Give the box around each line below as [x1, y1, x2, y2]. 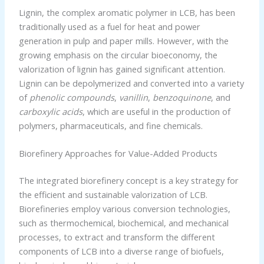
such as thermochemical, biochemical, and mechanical [18, 217, 229, 229]
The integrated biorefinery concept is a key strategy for [18, 174, 239, 187]
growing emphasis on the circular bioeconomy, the [18, 48, 217, 61]
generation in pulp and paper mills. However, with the [18, 34, 229, 47]
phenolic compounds [29, 91, 114, 103]
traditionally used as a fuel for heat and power [18, 20, 200, 32]
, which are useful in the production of [82, 105, 230, 117]
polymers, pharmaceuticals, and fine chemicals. [18, 119, 203, 131]
